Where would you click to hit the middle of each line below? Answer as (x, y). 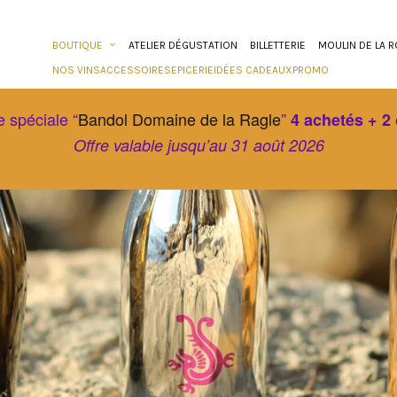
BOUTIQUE (78, 45)
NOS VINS (76, 70)
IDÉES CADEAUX (253, 70)
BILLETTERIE (278, 45)
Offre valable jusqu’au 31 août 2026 (198, 145)
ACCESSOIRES (136, 70)
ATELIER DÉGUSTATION (183, 45)
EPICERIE (192, 70)
